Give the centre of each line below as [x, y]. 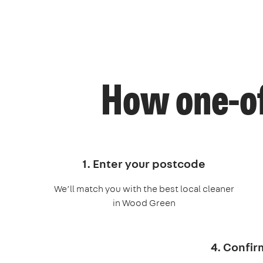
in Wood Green [144, 203]
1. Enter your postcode [144, 163]
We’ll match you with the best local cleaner [144, 188]
